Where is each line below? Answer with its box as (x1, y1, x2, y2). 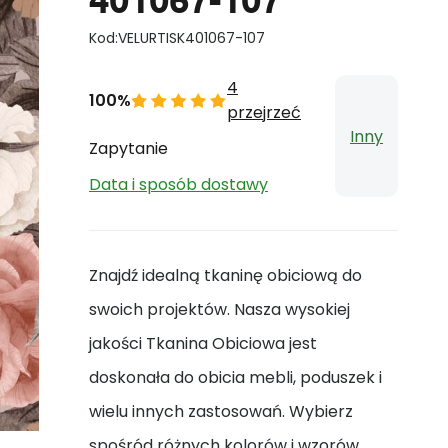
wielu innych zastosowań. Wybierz (89, 400, 353, 423)
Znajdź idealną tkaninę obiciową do (89, 264, 362, 287)
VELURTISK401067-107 (118, 28, 265, 48)
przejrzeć (227, 101, 301, 124)
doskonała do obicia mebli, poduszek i (89, 366, 382, 389)
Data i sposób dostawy (89, 173, 268, 196)
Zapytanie (89, 137, 168, 160)
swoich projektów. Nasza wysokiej (89, 298, 350, 321)
